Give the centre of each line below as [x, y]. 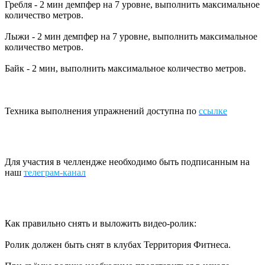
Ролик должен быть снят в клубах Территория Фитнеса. [118, 244]
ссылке [213, 111]
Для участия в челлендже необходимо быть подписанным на [127, 161]
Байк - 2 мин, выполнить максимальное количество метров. [125, 68]
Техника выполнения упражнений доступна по [102, 111]
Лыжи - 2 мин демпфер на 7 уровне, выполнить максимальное [131, 36]
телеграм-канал [55, 172]
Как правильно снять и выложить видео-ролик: [101, 223]
